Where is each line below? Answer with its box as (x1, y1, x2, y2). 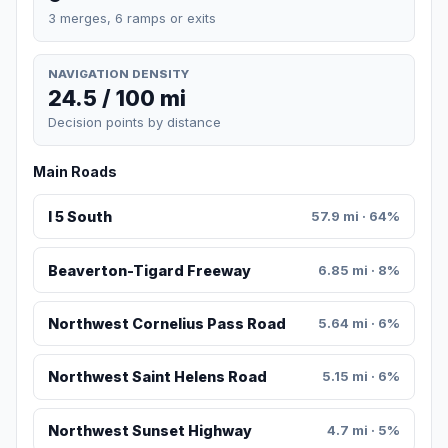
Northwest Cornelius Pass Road (47, 315, 286, 333)
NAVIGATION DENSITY (48, 66, 189, 81)
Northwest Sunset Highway (47, 421, 252, 439)
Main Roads (33, 163, 117, 181)
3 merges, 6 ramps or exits (48, 9, 216, 26)
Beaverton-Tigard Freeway (47, 261, 251, 279)
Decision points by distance (48, 114, 221, 131)
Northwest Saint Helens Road (47, 368, 267, 386)
